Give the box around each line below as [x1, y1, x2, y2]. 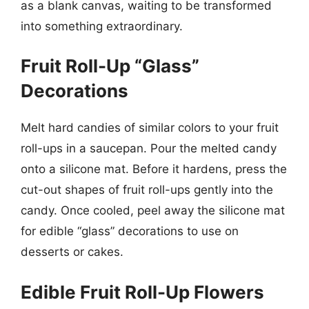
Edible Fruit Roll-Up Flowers [21, 281, 264, 303]
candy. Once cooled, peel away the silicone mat [21, 203, 285, 217]
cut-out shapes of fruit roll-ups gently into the [21, 183, 273, 197]
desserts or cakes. [21, 245, 123, 259]
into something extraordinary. [21, 19, 183, 33]
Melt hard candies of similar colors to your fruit [21, 121, 279, 134]
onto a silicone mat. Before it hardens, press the [21, 162, 287, 176]
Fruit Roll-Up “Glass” [21, 55, 199, 77]
